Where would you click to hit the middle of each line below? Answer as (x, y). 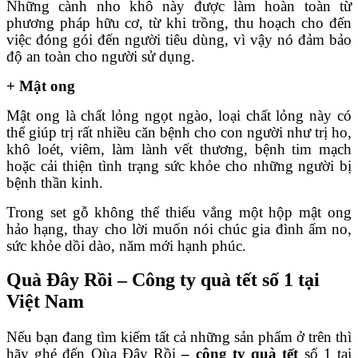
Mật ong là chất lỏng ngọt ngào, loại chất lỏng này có (179, 115)
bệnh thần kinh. (55, 182)
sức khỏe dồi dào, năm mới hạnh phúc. (126, 245)
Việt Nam (45, 302)
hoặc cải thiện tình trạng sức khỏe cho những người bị (179, 165)
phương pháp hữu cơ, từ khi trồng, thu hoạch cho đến (179, 22)
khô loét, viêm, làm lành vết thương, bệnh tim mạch (179, 149)
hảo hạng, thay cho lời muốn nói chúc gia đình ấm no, (179, 229)
